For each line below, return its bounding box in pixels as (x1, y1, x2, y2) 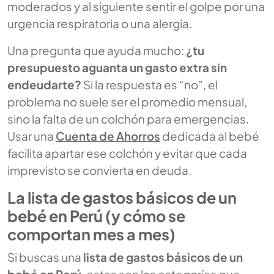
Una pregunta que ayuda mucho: (7, 42, 186, 57)
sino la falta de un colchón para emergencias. (7, 111, 249, 126)
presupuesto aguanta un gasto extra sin (7, 59, 227, 75)
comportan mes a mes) (7, 224, 176, 244)
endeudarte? (7, 76, 81, 92)
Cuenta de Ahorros (56, 128, 160, 143)
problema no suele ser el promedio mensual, (7, 94, 247, 109)
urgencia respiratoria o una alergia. (7, 15, 192, 31)
